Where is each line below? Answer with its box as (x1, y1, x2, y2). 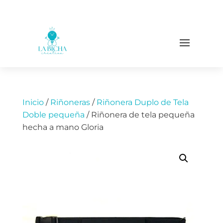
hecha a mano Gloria (22, 122, 104, 132)
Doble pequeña (22, 110, 85, 120)
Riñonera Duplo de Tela (96, 98, 189, 108)
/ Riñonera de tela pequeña (84, 110, 195, 120)
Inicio (22, 98, 44, 108)
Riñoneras (50, 98, 90, 108)
